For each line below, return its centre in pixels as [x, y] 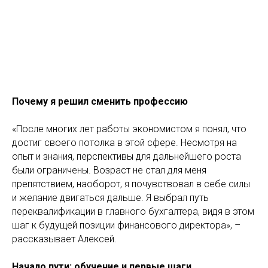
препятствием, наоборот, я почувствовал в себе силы [131, 184]
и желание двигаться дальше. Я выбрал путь [110, 198]
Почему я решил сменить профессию [100, 101]
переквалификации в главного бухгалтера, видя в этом [133, 211]
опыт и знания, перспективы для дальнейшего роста [127, 156]
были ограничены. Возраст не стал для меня [109, 170]
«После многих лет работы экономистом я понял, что [129, 129]
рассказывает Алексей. [64, 239]
